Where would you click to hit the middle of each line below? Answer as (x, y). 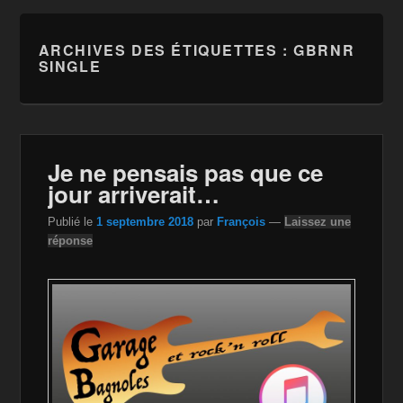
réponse (71, 240)
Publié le (72, 221)
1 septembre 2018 (145, 221)
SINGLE (70, 66)
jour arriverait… (134, 194)
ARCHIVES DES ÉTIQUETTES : (166, 50)
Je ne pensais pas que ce (186, 172)
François (242, 221)
